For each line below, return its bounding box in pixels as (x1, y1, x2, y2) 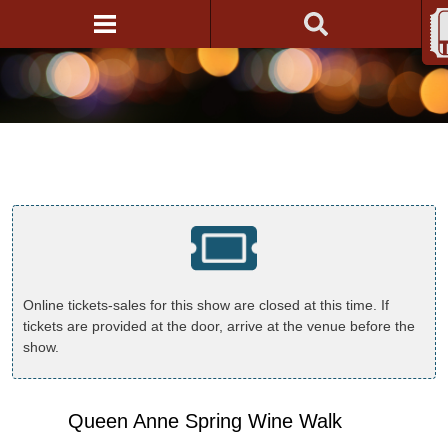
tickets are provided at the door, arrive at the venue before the (23, 318, 415, 334)
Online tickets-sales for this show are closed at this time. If (23, 297, 389, 313)
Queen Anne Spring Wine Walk (68, 410, 342, 432)
